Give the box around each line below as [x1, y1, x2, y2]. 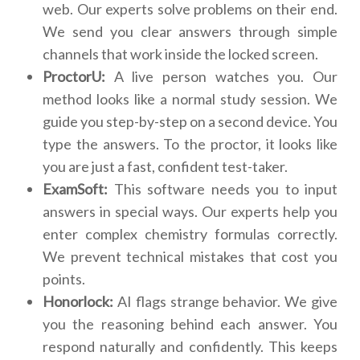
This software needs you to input [108, 180, 337, 198]
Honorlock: [43, 292, 113, 311]
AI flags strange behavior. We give [113, 292, 337, 311]
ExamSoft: [43, 180, 108, 198]
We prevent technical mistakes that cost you [43, 247, 337, 266]
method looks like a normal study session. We [43, 90, 337, 108]
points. [43, 270, 85, 288]
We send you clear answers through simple [43, 22, 337, 41]
